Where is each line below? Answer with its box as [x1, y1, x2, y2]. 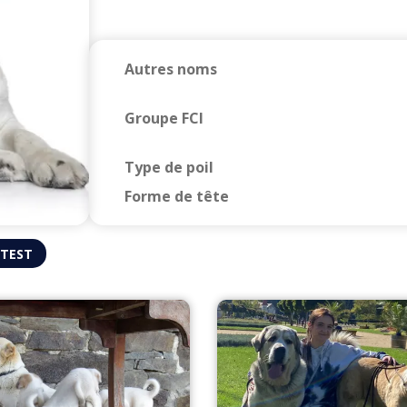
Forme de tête [124, 186, 229, 207]
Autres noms [124, 59, 217, 80]
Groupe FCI [124, 108, 203, 129]
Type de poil [124, 157, 213, 178]
